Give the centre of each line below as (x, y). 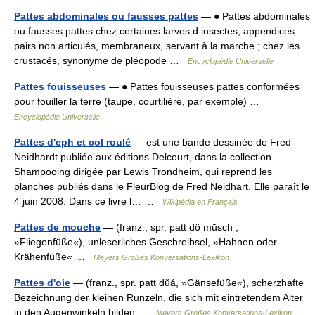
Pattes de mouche (57, 227)
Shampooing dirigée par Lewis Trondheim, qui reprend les (143, 172)
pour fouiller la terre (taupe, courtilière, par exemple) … (140, 101)
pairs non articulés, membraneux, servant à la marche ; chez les (157, 46)
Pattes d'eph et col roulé (72, 142)
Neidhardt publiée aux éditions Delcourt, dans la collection (143, 157)
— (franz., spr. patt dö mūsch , (169, 227)
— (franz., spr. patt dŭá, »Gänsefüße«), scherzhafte (187, 283)
